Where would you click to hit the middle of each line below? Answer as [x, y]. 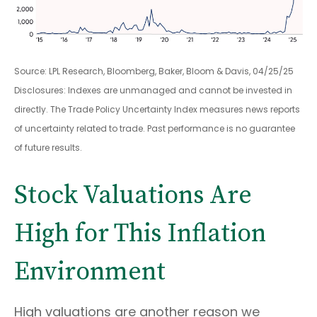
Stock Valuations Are [133, 195]
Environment [90, 272]
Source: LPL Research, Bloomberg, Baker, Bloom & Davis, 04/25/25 [154, 71]
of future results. [48, 147]
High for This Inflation [140, 234]
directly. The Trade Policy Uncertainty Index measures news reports [157, 109]
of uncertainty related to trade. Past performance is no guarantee [155, 128]
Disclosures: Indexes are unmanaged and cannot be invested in [153, 90]
